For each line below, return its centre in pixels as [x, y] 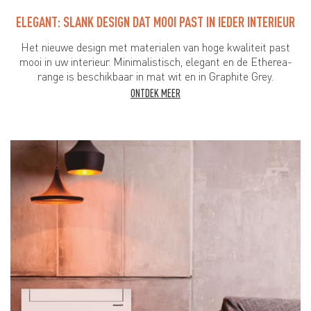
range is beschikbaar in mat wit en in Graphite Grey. [155, 77]
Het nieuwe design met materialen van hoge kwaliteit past [155, 48]
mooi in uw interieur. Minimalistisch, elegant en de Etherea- [155, 62]
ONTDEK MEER [155, 93]
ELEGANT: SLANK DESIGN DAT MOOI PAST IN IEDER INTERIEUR [155, 22]
